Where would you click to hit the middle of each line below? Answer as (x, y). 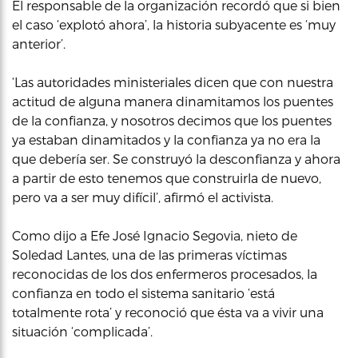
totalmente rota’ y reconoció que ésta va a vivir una (168, 312)
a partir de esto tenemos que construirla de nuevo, (167, 178)
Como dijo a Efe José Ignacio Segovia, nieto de (155, 235)
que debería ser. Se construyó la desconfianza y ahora (176, 159)
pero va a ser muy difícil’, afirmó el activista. (143, 197)
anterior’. (39, 44)
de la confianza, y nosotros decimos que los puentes (172, 120)
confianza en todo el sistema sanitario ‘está (143, 293)
